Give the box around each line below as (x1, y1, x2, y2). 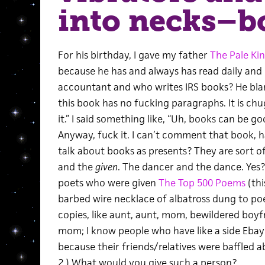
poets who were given (57, 176, 159, 189)
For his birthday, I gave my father (57, 49, 210, 62)
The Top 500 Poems (158, 176, 245, 189)
